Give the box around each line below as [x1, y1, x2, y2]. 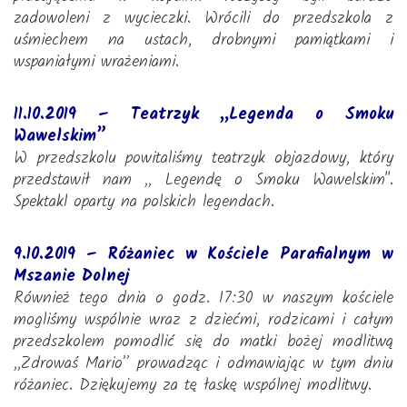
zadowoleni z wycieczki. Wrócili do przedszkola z [14, 5, 393, 32]
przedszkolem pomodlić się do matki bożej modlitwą [14, 329, 393, 355]
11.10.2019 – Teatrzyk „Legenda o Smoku [14, 102, 393, 128]
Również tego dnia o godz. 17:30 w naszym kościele [14, 285, 393, 312]
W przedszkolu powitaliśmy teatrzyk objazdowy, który [14, 145, 393, 172]
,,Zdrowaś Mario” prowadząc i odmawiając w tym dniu [14, 351, 393, 377]
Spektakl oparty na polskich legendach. [14, 189, 274, 215]
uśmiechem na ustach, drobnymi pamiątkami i [14, 27, 393, 54]
